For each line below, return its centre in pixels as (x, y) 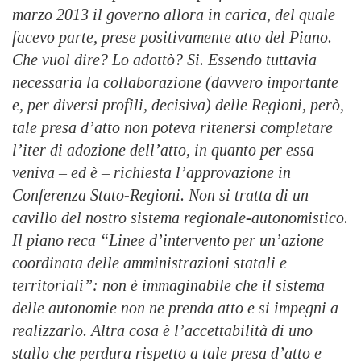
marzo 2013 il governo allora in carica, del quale (174, 15)
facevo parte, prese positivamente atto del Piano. (172, 37)
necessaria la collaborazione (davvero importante (175, 83)
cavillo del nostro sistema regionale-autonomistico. (180, 218)
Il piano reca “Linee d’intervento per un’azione (168, 241)
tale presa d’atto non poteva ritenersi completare (172, 128)
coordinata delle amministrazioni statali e (149, 263)
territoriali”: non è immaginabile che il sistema (168, 286)
